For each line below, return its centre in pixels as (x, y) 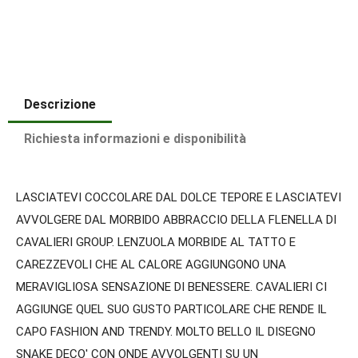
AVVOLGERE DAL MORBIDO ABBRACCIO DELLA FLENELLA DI (176, 220)
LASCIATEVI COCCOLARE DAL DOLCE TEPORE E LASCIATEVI (179, 198)
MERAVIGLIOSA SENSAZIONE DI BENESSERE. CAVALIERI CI (171, 287)
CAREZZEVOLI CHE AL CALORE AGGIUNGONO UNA (151, 265)
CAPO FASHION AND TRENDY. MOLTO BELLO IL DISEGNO (166, 332)
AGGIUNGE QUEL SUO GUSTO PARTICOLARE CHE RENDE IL (171, 310)
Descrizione (60, 105)
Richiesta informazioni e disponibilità (135, 139)
